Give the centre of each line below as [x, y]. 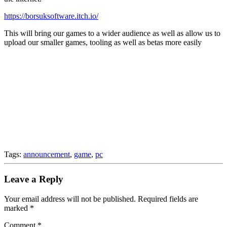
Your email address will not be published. [70, 199]
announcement [47, 155]
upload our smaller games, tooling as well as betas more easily [103, 43]
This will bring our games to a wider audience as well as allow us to [112, 33]
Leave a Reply [34, 179]
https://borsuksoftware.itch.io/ [51, 16]
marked [17, 208]
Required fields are [168, 199]
